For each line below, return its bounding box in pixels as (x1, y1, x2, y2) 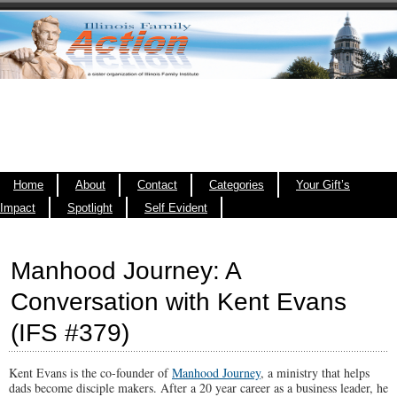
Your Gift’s (296, 178, 350, 191)
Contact (137, 178, 177, 191)
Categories (209, 178, 264, 191)
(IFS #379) (11, 319, 129, 346)
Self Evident (144, 202, 207, 214)
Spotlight (67, 202, 113, 214)
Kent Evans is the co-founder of (9, 364, 172, 381)
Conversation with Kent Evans (11, 288, 346, 315)
